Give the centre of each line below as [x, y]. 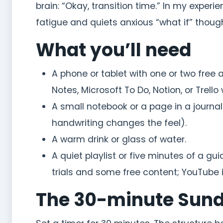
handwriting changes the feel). [119, 123]
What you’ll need [113, 50]
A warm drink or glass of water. [119, 140]
